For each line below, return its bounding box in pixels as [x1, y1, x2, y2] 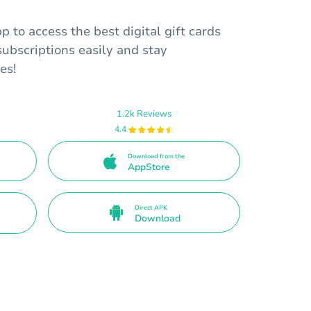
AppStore [128, 160, 170, 174]
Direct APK [134, 203, 167, 212]
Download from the [128, 152, 185, 161]
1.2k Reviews [116, 108, 172, 121]
